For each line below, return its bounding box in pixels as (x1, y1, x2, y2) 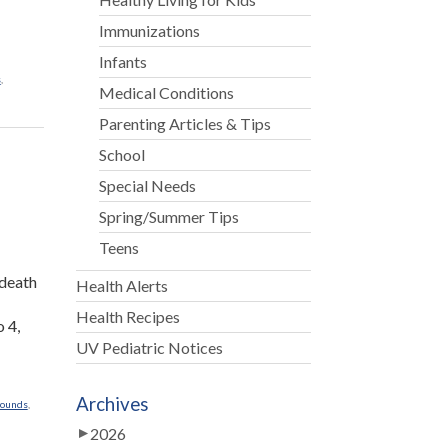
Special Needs (99, 176, 197, 195)
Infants (99, 52, 148, 71)
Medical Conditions (99, 83, 235, 102)
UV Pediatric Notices (75, 338, 223, 357)
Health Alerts (75, 276, 168, 295)
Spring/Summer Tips (99, 207, 240, 226)
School (99, 145, 146, 164)
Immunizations (99, 21, 201, 40)
